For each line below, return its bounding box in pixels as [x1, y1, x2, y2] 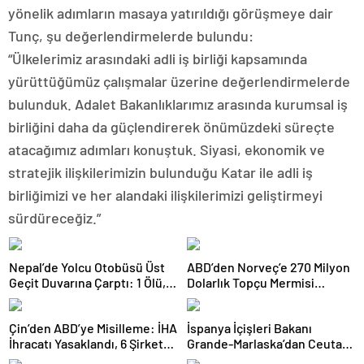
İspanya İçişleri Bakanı [187, 320, 312, 336]
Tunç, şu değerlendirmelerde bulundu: [8, 27, 253, 45]
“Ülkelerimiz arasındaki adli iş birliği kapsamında [8, 50, 307, 67]
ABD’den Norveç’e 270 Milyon [187, 259, 350, 275]
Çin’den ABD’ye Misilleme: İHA [9, 320, 177, 336]
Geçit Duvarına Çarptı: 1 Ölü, [9, 275, 166, 290]
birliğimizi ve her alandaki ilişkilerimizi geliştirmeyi [8, 186, 323, 204]
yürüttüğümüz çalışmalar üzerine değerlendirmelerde [8, 72, 350, 90]
